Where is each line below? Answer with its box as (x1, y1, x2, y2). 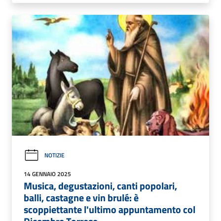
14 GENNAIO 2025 (24, 169, 71, 179)
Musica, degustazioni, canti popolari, (24, 178, 177, 193)
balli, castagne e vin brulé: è (24, 189, 139, 205)
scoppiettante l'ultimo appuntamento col (24, 201, 195, 217)
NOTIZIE (44, 150, 65, 160)
